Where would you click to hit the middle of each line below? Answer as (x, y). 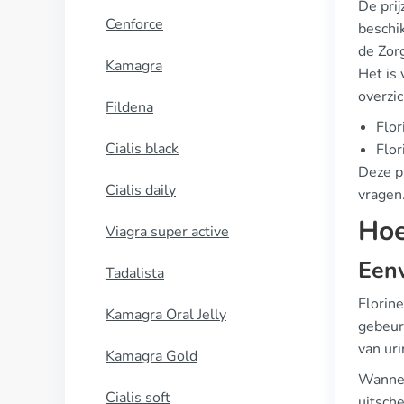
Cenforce (134, 24)
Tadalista (135, 273)
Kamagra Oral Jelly (166, 315)
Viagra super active (167, 232)
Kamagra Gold (151, 356)
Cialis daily (141, 190)
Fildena (129, 107)
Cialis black (142, 149)
